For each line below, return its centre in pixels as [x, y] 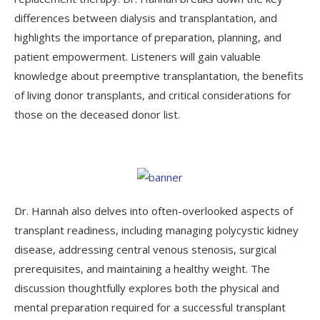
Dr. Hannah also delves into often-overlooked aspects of [154, 210]
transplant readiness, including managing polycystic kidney [156, 230]
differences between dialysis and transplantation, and [146, 17]
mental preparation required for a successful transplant [150, 307]
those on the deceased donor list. [97, 114]
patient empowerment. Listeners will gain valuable [137, 56]
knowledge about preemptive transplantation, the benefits [159, 75]
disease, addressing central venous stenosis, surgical [145, 249]
